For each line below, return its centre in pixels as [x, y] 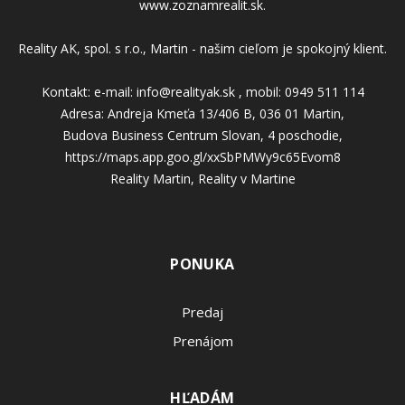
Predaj [202, 311]
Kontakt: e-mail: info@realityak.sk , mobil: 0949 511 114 [202, 91]
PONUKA [202, 264]
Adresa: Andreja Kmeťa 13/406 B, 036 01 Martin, [202, 113]
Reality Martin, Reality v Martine [202, 178]
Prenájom [202, 340]
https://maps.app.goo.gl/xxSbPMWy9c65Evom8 [202, 156]
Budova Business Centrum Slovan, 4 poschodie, [202, 135]
